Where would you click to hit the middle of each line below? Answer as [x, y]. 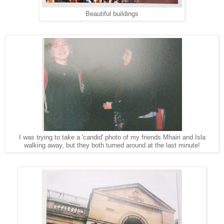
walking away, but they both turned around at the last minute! [112, 145]
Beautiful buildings [112, 14]
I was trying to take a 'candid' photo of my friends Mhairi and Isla [112, 137]
